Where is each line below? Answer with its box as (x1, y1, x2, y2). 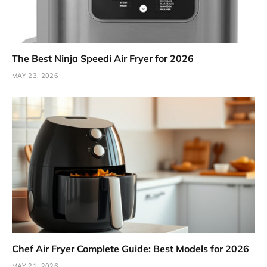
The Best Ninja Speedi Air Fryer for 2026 (12, 52, 194, 64)
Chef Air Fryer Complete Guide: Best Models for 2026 (12, 243, 249, 255)
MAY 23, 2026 (12, 71, 58, 80)
